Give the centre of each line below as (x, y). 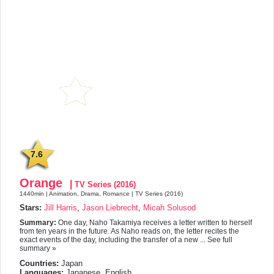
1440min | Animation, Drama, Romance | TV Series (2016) (101, 193)
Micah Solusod (169, 207)
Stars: (31, 207)
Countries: (39, 263)
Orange (45, 183)
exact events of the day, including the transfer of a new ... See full (126, 239)
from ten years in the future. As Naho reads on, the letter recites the (129, 231)
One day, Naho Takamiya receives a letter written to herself (155, 222)
